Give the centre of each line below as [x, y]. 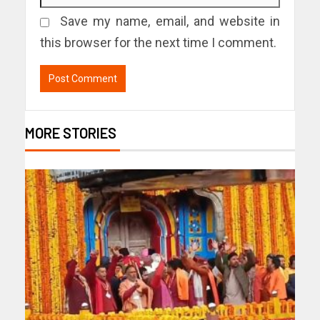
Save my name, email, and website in [170, 21]
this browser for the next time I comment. [158, 42]
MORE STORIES [71, 132]
